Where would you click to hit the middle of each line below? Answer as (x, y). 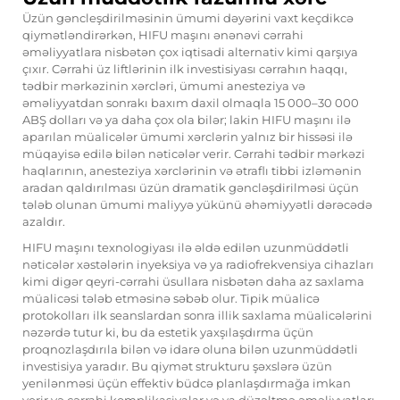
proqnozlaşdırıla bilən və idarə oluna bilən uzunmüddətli (190, 350)
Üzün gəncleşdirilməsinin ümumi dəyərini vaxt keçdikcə (188, 18)
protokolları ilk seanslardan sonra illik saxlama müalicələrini (197, 316)
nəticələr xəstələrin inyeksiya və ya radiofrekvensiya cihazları (198, 265)
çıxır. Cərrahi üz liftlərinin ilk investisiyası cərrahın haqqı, (185, 69)
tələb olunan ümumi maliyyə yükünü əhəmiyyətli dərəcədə (197, 205)
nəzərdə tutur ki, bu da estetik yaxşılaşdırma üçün (168, 333)
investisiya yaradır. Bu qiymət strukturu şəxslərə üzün (177, 367)
